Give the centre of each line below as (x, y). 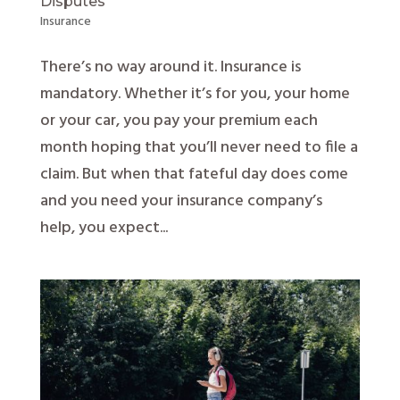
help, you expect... (104, 228)
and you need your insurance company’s (181, 201)
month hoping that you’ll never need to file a (199, 147)
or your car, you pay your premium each (179, 121)
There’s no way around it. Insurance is (170, 67)
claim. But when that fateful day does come (194, 174)
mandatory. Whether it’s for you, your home (195, 94)
